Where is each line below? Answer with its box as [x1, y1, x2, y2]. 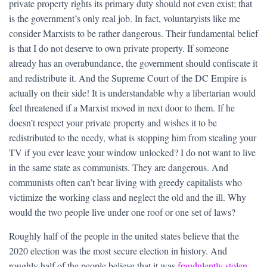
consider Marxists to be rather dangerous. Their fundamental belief [9, 27, 258, 40]
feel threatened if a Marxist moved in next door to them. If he [9, 101, 235, 114]
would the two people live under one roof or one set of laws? [9, 206, 235, 219]
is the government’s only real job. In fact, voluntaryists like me [9, 12, 240, 25]
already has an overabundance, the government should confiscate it [9, 57, 257, 70]
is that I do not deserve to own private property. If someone [9, 42, 229, 55]
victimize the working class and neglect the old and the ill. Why [9, 191, 246, 204]
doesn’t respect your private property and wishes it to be [9, 116, 217, 129]
